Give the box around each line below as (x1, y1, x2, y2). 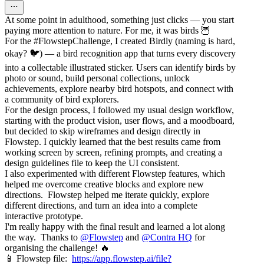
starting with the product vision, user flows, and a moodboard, (5, 115, 235, 126)
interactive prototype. (5, 211, 85, 222)
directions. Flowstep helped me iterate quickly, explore (5, 190, 209, 200)
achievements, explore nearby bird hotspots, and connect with (5, 84, 233, 94)
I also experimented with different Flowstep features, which (5, 169, 225, 179)
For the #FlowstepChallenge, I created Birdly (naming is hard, (5, 36, 235, 47)
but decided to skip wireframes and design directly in (5, 126, 200, 137)
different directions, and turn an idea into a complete (5, 200, 197, 211)
